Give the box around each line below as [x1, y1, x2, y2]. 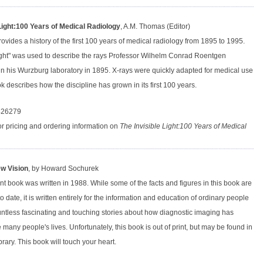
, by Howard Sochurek [28, 164, 99, 173]
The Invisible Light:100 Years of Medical [120, 122, 247, 131]
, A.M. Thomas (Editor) [120, 22, 190, 31]
